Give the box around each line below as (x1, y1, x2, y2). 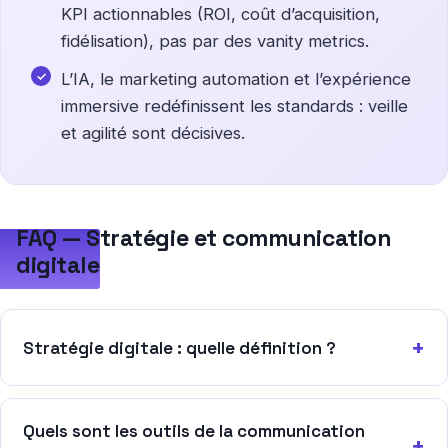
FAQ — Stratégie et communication (16, 223, 392, 254)
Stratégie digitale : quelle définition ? (23, 336, 336, 359)
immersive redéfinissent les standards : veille (61, 96, 408, 117)
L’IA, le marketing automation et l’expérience (61, 69, 411, 90)
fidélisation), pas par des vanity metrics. (61, 31, 369, 52)
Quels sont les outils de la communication (23, 420, 365, 443)
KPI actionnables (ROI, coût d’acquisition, (61, 4, 380, 25)
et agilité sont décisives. (61, 123, 245, 144)
